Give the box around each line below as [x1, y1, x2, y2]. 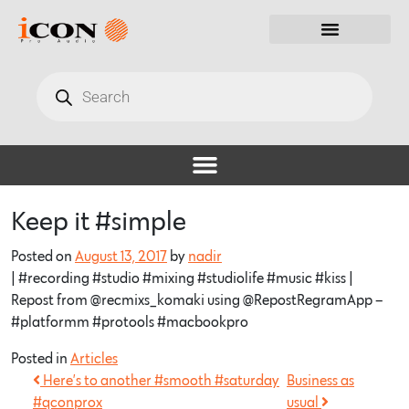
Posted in [11, 351, 70, 366]
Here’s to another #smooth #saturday [40, 372, 279, 388]
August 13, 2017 [75, 248, 167, 264]
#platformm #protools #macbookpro [11, 314, 248, 330]
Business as [287, 372, 355, 388]
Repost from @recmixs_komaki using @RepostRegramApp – [11, 292, 383, 308]
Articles [70, 351, 118, 366]
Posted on [11, 248, 75, 264]
